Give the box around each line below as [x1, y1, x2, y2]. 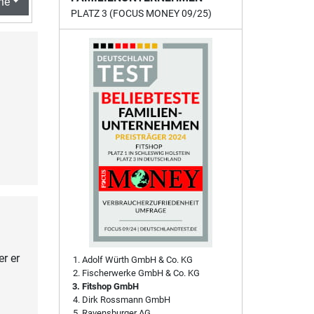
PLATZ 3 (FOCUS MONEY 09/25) [70, 7, 212, 19]
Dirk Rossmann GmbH [81, 294, 170, 305]
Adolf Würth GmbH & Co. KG [81, 254, 193, 265]
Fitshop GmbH [81, 280, 139, 292]
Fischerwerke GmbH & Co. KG [81, 267, 200, 278]
